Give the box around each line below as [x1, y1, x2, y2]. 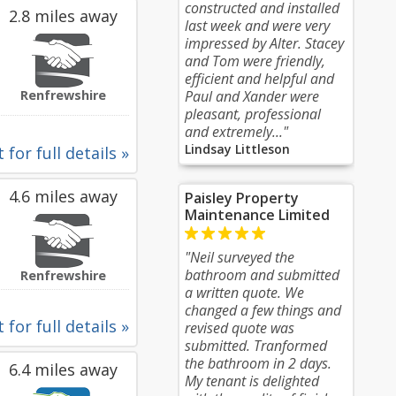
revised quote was [185, 318, 294, 338]
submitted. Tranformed [185, 336, 327, 355]
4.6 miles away [8, 186, 118, 207]
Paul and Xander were [185, 87, 319, 106]
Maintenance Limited [185, 205, 330, 225]
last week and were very [185, 16, 330, 35]
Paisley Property [185, 188, 299, 208]
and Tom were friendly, [185, 51, 325, 71]
